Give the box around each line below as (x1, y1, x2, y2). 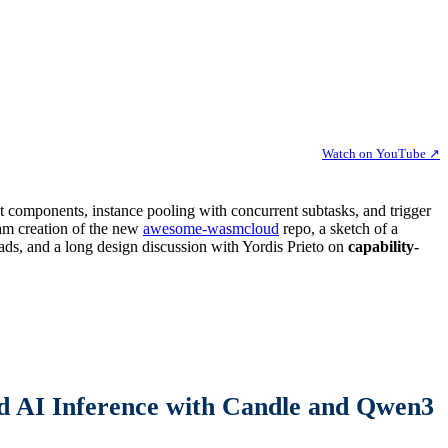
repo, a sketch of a (279, 220, 398, 238)
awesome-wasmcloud (143, 220, 279, 238)
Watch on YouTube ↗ (322, 146, 440, 162)
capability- (348, 238, 419, 256)
